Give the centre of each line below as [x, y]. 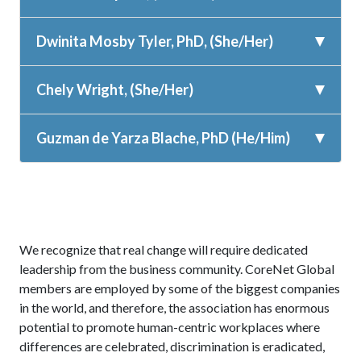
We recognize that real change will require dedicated [164, 250]
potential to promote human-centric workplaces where [170, 327]
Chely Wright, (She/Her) [115, 90]
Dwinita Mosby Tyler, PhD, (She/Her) [155, 41]
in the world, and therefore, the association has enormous [174, 308]
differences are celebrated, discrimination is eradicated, [172, 346]
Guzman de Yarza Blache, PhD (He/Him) [163, 138]
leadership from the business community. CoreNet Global [177, 269]
